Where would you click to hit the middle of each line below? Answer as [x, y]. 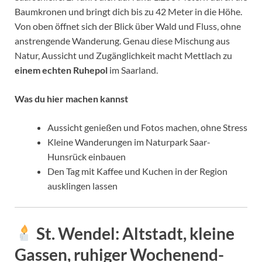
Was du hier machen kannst [71, 99]
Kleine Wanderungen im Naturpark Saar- [129, 142]
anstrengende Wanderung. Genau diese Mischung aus [122, 41]
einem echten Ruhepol [61, 70]
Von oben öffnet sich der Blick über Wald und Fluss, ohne [128, 26]
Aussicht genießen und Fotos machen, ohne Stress [147, 127]
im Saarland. [133, 70]
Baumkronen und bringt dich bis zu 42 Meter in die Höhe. [128, 12]
